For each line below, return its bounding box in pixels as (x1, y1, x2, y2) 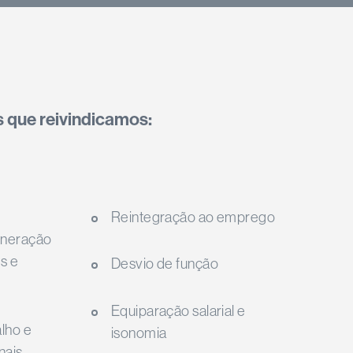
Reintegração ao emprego (110, 209, 276, 225)
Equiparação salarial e (110, 302, 246, 319)
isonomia (110, 324, 167, 341)
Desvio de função (110, 255, 218, 273)
